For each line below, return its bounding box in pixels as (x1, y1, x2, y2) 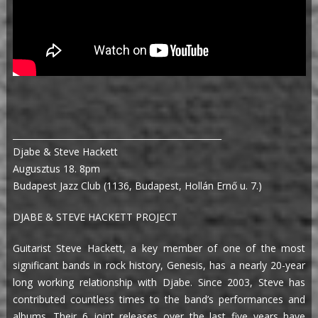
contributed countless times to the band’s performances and (12, 292, 306, 307)
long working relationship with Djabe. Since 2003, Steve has (12, 275, 306, 290)
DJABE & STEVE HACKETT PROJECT (12, 210, 177, 224)
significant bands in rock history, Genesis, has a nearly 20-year (12, 258, 306, 273)
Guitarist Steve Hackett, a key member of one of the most (12, 241, 306, 256)
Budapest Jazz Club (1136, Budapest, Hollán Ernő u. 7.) (12, 179, 262, 193)
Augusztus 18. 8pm (12, 162, 100, 176)
